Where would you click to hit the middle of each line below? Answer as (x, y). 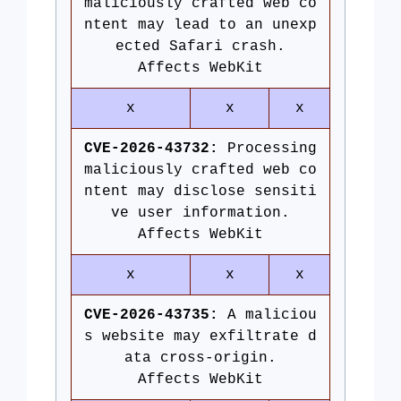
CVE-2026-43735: (151, 315)
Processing (268, 149)
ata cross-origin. (200, 358)
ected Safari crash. (200, 47)
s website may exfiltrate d (200, 337)
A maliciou (268, 315)
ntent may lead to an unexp (200, 25)
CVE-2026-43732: (151, 149)
